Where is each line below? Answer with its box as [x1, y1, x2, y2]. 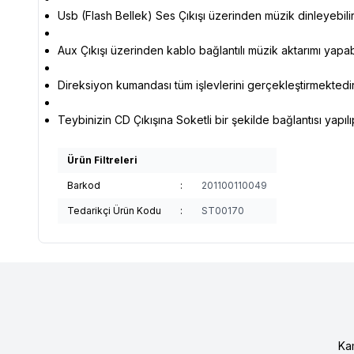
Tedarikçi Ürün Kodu [67, 204, 161, 217]
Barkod [67, 179, 100, 191]
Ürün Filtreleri [67, 153, 137, 166]
